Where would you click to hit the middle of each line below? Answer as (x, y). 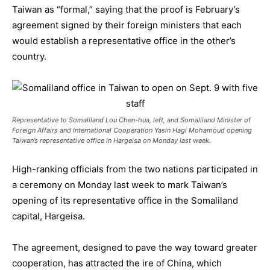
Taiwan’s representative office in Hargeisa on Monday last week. (111, 141)
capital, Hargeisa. (49, 216)
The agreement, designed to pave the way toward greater (135, 248)
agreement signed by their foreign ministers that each (127, 25)
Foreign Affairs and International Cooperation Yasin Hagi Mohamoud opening (132, 130)
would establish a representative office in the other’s (124, 41)
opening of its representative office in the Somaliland (125, 201)
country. (29, 57)
